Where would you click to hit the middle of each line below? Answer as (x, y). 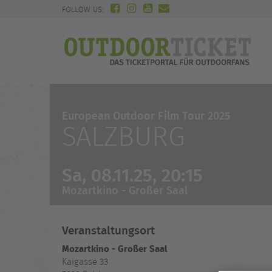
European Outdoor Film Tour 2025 (146, 115)
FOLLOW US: (84, 10)
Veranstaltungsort (108, 229)
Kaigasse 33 (85, 262)
